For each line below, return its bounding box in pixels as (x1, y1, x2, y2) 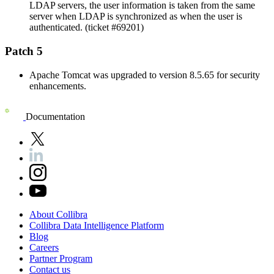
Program (59, 253, 92, 264)
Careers (29, 242, 59, 253)
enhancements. (29, 80, 86, 91)
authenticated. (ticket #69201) (29, 22, 144, 33)
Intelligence (84, 220, 131, 231)
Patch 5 (5, 45, 43, 58)
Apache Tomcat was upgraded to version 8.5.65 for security (29, 69, 260, 80)
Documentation (26, 111, 85, 122)
